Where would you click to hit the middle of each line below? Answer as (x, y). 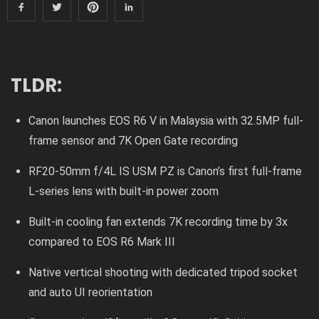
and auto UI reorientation (91, 292)
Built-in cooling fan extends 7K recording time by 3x (158, 221)
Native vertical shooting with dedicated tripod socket (163, 272)
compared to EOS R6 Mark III (102, 241)
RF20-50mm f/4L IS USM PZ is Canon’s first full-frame (166, 171)
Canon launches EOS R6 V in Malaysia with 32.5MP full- (166, 120)
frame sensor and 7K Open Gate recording (134, 140)
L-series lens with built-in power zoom (124, 191)
